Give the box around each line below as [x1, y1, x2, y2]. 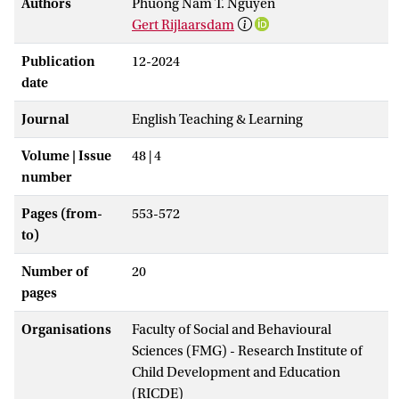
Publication [21, 53, 95, 69]
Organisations [21, 321, 111, 338]
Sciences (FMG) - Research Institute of [132, 342, 362, 359]
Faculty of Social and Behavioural [132, 321, 331, 338]
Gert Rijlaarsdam [132, 16, 234, 33]
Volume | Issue [21, 147, 111, 164]
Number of [21, 263, 88, 280]
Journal [21, 110, 69, 127]
